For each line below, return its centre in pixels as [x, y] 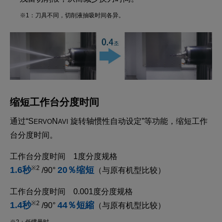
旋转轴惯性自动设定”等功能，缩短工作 [138, 121]
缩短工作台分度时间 [55, 102]
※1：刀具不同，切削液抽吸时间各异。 [72, 15]
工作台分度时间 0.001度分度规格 [71, 192]
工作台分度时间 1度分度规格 [64, 157]
